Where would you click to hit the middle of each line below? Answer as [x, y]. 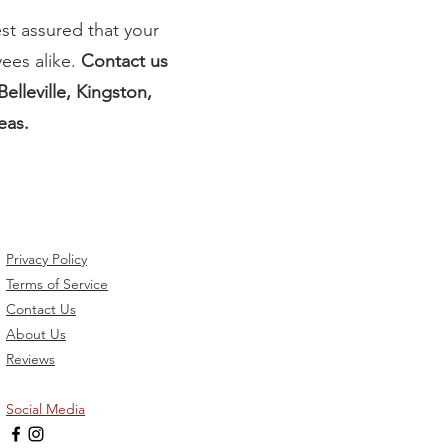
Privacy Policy [46, 259]
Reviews [30, 359]
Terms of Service [57, 284]
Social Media [45, 409]
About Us [36, 334]
